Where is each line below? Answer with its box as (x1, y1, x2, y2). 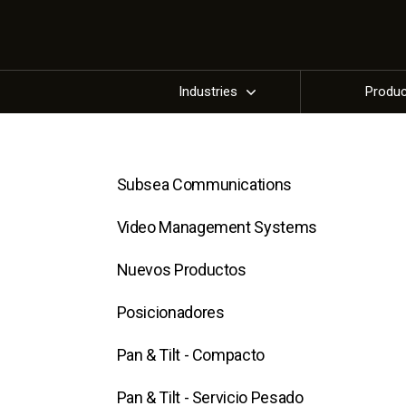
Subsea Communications (116, 175, 292, 194)
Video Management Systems (116, 217, 317, 237)
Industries (179, 83, 238, 100)
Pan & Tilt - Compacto (116, 345, 265, 364)
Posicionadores (116, 303, 225, 322)
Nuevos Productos (116, 260, 246, 279)
